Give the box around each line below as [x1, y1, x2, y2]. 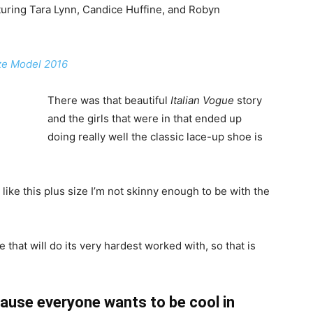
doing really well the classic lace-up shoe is [48, 130, 263, 143]
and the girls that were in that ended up [48, 112, 242, 125]
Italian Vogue [170, 94, 234, 107]
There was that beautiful [48, 94, 170, 107]
